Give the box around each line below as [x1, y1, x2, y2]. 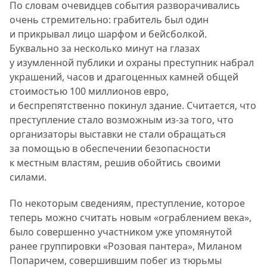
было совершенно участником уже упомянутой [10, 225, 232, 239]
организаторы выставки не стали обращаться [10, 128, 226, 141]
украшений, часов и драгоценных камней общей [10, 70, 238, 84]
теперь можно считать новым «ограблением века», [10, 211, 252, 225]
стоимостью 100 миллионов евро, [10, 85, 169, 98]
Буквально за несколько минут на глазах [10, 42, 200, 55]
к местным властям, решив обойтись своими [10, 156, 221, 170]
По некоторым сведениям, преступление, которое [10, 197, 245, 210]
